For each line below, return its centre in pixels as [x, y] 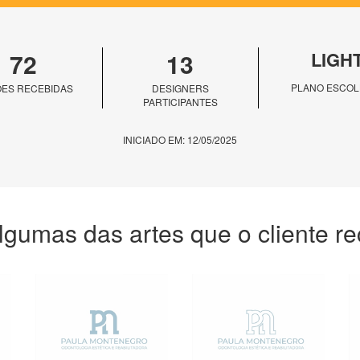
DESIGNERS [180, 88]
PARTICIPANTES [180, 102]
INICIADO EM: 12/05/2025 [180, 139]
